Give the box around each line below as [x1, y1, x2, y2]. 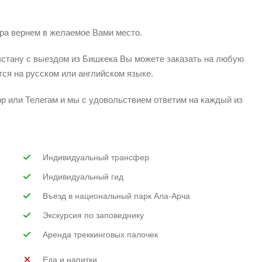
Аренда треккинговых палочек [43, 230, 158, 239]
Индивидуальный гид [43, 172, 123, 181]
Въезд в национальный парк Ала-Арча [43, 191, 190, 201]
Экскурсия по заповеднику [43, 211, 144, 220]
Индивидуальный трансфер [43, 153, 149, 162]
